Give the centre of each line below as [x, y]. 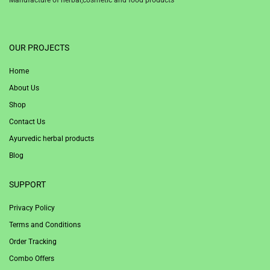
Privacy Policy [32, 208]
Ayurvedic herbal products [52, 138]
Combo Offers [32, 258]
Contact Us [27, 121]
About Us [24, 88]
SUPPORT [27, 184]
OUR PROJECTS [39, 47]
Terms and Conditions [45, 224]
